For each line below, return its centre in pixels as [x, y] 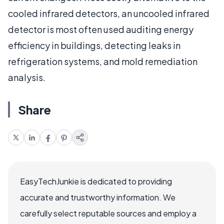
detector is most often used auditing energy [101, 29]
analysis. [27, 77]
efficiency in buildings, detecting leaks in [94, 45]
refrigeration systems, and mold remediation [103, 61]
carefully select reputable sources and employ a [108, 213]
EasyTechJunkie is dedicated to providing [96, 181]
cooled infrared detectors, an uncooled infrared [109, 13]
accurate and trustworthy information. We [98, 197]
